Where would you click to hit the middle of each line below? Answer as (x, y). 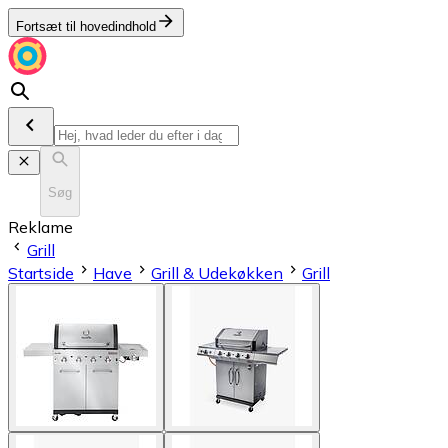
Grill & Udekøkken (217, 272)
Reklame (40, 226)
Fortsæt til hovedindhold (86, 26)
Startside (41, 272)
